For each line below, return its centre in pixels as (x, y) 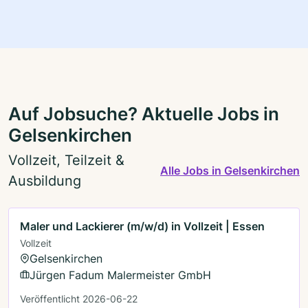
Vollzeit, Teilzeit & (66, 160)
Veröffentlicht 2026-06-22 (79, 298)
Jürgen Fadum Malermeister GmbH (120, 275)
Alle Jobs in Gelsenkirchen (230, 170)
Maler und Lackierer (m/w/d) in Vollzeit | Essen (142, 226)
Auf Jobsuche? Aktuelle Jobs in (144, 114)
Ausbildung (45, 180)
